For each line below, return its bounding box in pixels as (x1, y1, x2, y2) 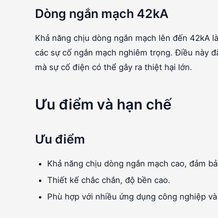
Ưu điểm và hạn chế (35, 96, 171, 113)
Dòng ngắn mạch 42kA (35, 6, 168, 21)
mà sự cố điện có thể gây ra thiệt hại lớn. (35, 62, 192, 73)
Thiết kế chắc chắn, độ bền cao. (47, 175, 171, 185)
